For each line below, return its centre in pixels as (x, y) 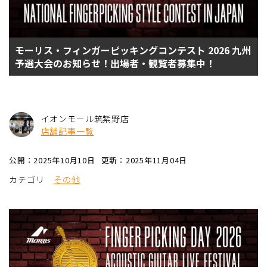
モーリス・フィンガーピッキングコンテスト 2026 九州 (133, 50)
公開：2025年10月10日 (52, 160)
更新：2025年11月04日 (144, 160)
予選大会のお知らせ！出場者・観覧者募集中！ (115, 63)
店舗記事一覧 (67, 131)
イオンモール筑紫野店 (85, 119)
